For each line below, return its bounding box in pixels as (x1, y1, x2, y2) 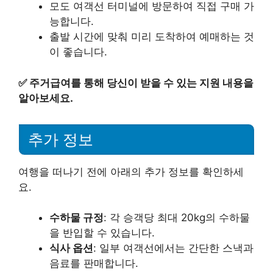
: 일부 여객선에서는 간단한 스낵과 (93, 242, 253, 254)
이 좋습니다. (49, 46, 107, 58)
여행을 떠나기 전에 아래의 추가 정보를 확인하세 (18, 165, 244, 178)
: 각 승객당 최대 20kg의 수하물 (104, 211, 250, 224)
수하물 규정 (49, 211, 104, 224)
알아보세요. (18, 91, 73, 104)
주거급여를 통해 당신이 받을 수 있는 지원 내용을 (29, 76, 253, 89)
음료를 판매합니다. (49, 257, 138, 269)
